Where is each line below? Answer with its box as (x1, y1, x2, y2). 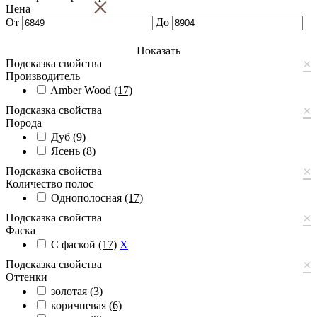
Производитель (6, 69, 80, 82)
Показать (137, 44, 180, 57)
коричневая (51, 299, 109, 311)
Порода (6, 116, 42, 129)
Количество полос (6, 177, 93, 190)
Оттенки (6, 270, 47, 283)
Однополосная (51, 191, 125, 204)
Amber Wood (50, 83, 114, 96)
